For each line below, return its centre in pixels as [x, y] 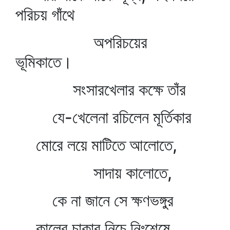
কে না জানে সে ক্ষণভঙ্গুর [94, 200]
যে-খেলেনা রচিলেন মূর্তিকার [103, 117]
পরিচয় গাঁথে [45, 15]
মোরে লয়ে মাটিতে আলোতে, [96, 145]
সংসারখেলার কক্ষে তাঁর [101, 90]
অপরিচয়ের [81, 42]
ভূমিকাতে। [44, 62]
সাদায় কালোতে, [94, 173]
